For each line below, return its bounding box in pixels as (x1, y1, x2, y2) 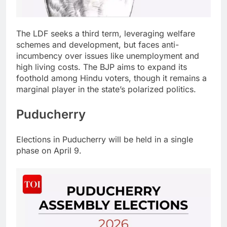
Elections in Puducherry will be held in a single (16, 134, 193, 145)
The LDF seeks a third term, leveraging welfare (16, 28, 195, 39)
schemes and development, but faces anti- (16, 40, 179, 50)
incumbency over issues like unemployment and (16, 51, 199, 61)
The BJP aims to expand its (83, 62, 187, 72)
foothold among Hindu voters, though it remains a (16, 73, 207, 84)
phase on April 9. (16, 145, 82, 156)
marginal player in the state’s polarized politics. (16, 84, 196, 95)
